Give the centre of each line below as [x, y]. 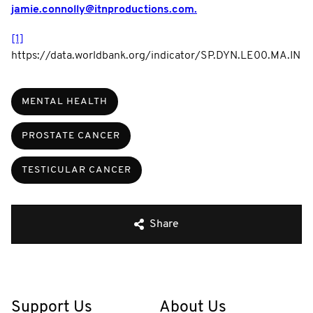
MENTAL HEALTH [65, 101]
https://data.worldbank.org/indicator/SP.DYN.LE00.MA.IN [156, 56]
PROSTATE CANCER [71, 136]
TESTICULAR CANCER [77, 170]
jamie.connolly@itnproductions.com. [104, 9]
